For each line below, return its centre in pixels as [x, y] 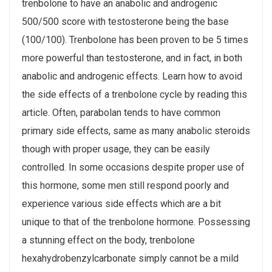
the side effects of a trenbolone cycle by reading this [134, 94]
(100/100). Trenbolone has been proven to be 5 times [135, 39]
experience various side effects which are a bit [121, 203]
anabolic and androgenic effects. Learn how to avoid [132, 76]
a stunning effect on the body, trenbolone [108, 240]
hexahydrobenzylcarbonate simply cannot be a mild [130, 258]
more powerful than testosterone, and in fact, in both [132, 58]
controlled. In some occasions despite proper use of [133, 167]
